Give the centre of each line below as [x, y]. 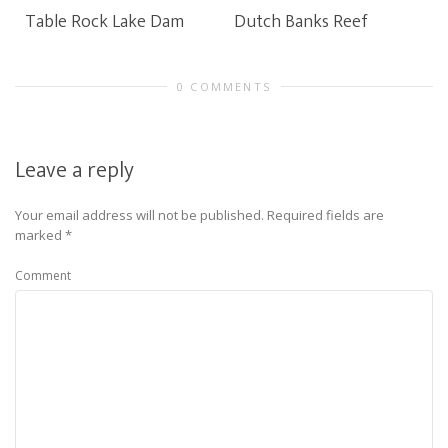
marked [40, 235]
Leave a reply [74, 170]
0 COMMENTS [224, 86]
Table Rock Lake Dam [104, 22]
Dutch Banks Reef [301, 22]
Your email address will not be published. [139, 215]
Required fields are [325, 215]
